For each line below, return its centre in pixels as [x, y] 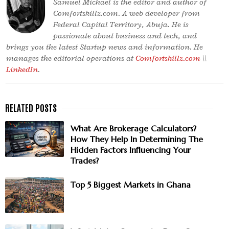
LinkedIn [22, 69]
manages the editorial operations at [71, 58]
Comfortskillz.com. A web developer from [127, 13]
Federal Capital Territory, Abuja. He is [121, 24]
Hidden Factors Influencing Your [131, 150]
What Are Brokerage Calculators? [133, 128]
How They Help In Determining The [137, 139]
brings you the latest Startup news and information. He [105, 47]
